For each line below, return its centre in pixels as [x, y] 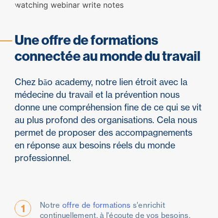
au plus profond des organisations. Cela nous [106, 120]
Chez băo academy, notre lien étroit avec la [101, 82]
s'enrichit [148, 205]
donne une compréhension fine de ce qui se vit [108, 108]
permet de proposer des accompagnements [103, 133]
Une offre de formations [86, 40]
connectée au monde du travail [108, 56]
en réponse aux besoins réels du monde [95, 145]
